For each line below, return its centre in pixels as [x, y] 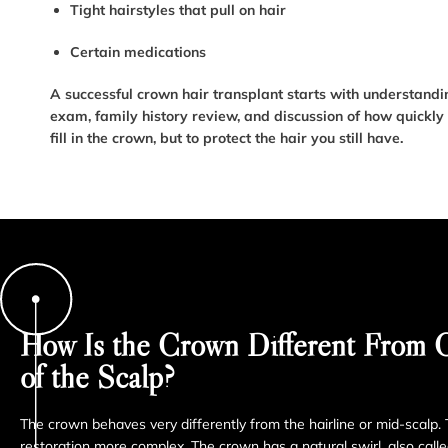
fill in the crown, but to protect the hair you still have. [226, 138]
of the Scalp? [97, 377]
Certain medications [138, 52]
